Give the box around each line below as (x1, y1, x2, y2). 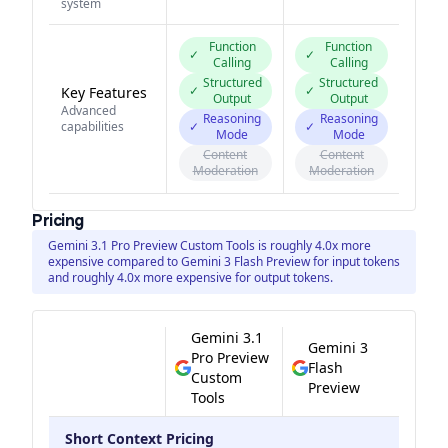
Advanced (61, 102, 116, 119)
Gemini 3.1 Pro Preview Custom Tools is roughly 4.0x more (48, 237, 371, 254)
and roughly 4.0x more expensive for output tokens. (48, 269, 333, 286)
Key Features (61, 83, 147, 102)
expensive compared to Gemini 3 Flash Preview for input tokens (48, 253, 400, 270)
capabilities (61, 118, 124, 135)
